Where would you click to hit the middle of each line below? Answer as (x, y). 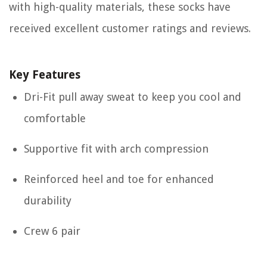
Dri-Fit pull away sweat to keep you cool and (133, 97)
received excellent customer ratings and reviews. (130, 29)
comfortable (55, 119)
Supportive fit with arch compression (116, 149)
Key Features (45, 75)
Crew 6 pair (52, 231)
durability (48, 201)
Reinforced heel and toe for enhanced (119, 179)
